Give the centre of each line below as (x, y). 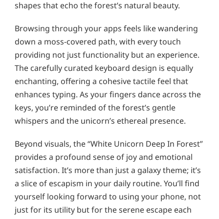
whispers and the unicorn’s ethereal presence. (100, 120)
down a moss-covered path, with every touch (98, 41)
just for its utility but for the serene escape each (103, 209)
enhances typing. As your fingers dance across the (108, 94)
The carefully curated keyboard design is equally (104, 68)
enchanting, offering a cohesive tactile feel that (101, 81)
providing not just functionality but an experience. (107, 55)
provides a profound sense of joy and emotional (104, 157)
